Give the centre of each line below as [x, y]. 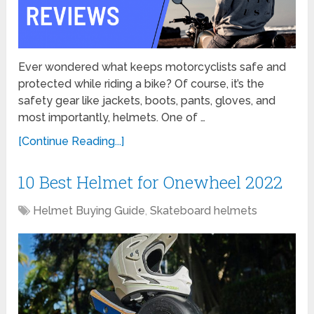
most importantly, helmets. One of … [112, 117]
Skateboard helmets [204, 210]
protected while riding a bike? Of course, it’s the [142, 83]
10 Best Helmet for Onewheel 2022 [151, 182]
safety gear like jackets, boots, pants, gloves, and [147, 100]
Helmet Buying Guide [89, 210]
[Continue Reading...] [71, 141]
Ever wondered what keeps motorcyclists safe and [152, 67]
